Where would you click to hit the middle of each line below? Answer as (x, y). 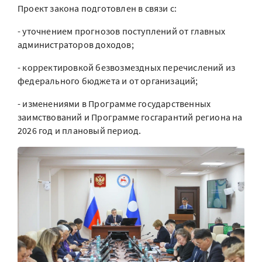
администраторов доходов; (76, 45)
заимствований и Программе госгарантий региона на (130, 117)
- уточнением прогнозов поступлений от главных (122, 31)
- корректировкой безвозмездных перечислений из (127, 68)
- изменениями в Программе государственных (114, 104)
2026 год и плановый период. (80, 131)
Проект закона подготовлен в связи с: (97, 8)
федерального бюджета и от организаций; (108, 81)
